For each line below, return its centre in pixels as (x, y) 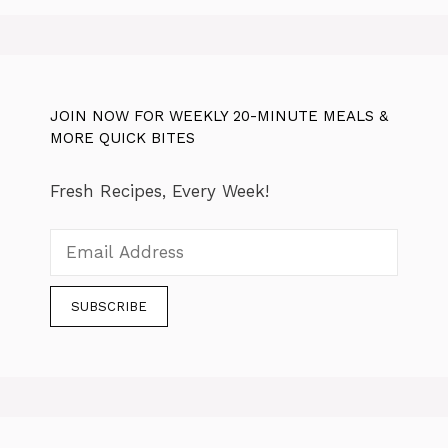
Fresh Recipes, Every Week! (159, 190)
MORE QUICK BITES (122, 137)
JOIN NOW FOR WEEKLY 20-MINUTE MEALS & (219, 115)
